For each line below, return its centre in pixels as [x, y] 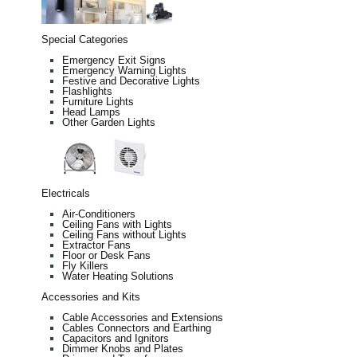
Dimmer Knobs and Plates [123, 348]
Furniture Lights [98, 101]
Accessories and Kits [91, 296]
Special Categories [85, 39]
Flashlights [87, 91]
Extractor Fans [96, 245]
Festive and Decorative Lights [131, 80]
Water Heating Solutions [118, 276]
